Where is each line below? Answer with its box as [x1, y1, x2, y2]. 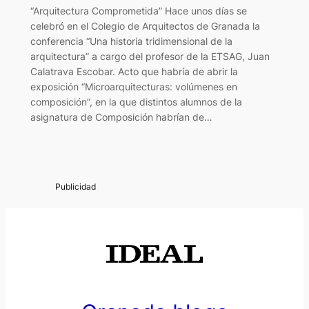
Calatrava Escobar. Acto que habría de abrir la [30, 66, 238, 78]
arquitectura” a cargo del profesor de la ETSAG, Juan [30, 50, 270, 63]
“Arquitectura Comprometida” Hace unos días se [30, 5, 247, 17]
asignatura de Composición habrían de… [30, 111, 212, 123]
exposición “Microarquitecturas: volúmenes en [30, 81, 237, 93]
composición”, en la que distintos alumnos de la [30, 96, 242, 108]
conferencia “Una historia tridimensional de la [30, 35, 232, 48]
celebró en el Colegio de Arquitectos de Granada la [30, 20, 260, 32]
